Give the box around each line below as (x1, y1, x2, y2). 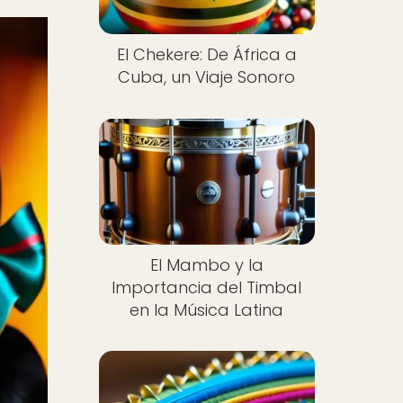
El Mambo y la (149, 253, 264, 276)
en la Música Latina (130, 298, 284, 321)
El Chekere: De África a (116, 43, 297, 67)
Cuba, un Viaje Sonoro (118, 66, 296, 89)
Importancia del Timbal (112, 275, 302, 299)
